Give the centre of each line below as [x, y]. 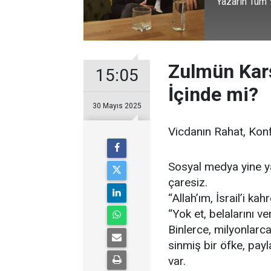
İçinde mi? [213, 94]
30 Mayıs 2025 [117, 106]
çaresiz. [188, 182]
